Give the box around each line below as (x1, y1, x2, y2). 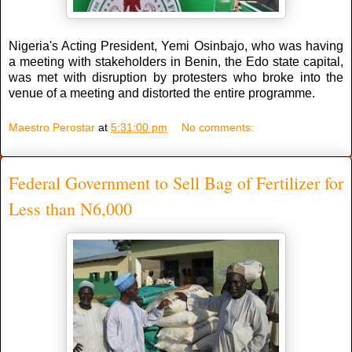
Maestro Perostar (9, 120, 95, 134)
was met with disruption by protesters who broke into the (9, 70, 343, 84)
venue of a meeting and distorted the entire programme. (9, 86, 315, 100)
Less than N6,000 (9, 196, 132, 220)
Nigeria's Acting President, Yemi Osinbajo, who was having (9, 38, 343, 53)
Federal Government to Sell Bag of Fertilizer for (9, 170, 343, 194)
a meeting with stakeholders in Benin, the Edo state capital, (9, 54, 343, 68)
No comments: (181, 120, 255, 134)
